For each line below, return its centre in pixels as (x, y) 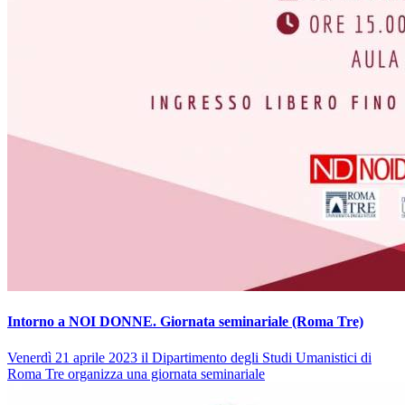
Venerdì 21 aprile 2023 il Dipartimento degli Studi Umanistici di (189, 357)
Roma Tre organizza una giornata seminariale (136, 373)
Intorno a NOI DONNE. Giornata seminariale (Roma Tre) (185, 322)
